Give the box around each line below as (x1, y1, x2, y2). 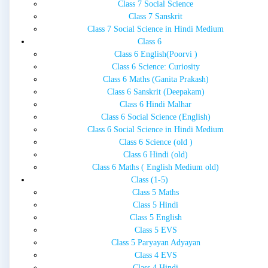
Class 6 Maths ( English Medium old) (92, 163, 219, 172)
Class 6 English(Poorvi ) (114, 50, 197, 59)
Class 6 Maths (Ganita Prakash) (102, 75, 209, 84)
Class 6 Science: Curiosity (111, 62, 200, 72)
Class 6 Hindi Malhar (120, 100, 191, 109)
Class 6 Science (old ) (118, 138, 193, 147)
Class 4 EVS (134, 251, 177, 260)
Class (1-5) (130, 175, 168, 185)
